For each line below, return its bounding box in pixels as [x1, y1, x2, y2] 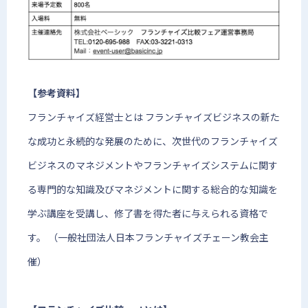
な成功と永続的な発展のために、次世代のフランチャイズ [27, 134, 278, 148]
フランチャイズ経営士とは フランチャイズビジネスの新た [27, 110, 280, 124]
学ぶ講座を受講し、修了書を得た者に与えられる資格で [27, 206, 268, 221]
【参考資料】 [27, 86, 85, 100]
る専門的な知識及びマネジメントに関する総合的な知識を [27, 182, 278, 197]
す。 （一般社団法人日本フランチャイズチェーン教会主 [27, 230, 269, 245]
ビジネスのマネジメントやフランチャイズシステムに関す [27, 158, 278, 173]
